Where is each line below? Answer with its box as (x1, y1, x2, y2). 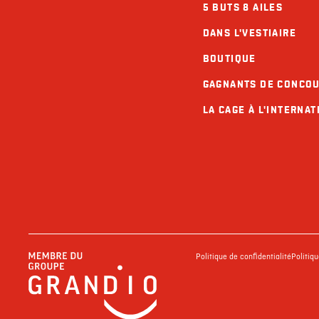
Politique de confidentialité (195, 251, 291, 262)
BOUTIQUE (202, 52, 256, 65)
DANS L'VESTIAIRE (202, 26, 296, 39)
